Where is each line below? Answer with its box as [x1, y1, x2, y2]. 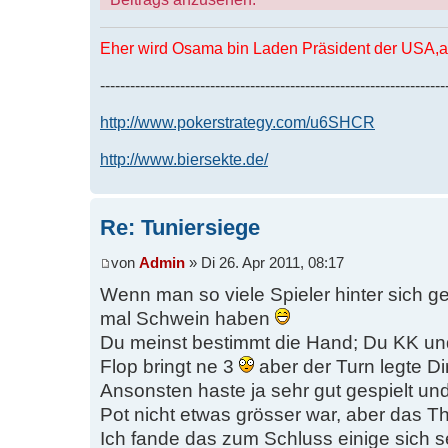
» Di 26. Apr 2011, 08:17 [185, 254, 344, 271]
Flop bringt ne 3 [100, 355, 239, 377]
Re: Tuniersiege [100, 215, 260, 241]
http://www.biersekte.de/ [100, 150, 268, 169]
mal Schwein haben [100, 307, 275, 329]
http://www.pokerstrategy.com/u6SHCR [100, 113, 375, 132]
